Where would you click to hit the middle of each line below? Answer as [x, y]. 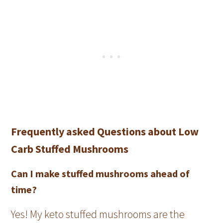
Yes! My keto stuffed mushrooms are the [98, 214]
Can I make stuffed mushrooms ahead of [101, 173]
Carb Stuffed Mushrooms [70, 149]
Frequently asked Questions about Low [105, 131]
